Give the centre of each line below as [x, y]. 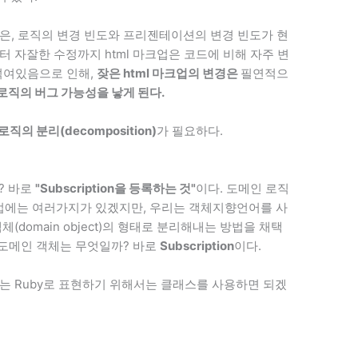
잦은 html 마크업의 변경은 [169, 73]
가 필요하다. [190, 130]
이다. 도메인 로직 [243, 188]
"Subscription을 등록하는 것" [116, 188]
